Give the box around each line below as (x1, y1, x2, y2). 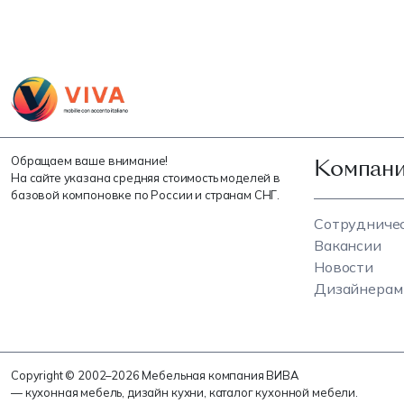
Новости (314, 257, 373, 276)
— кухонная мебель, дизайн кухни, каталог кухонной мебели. (11, 384, 358, 399)
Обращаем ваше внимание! (11, 152, 169, 168)
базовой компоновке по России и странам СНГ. (11, 187, 280, 202)
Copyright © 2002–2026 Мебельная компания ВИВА (11, 367, 298, 382)
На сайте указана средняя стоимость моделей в (11, 170, 280, 185)
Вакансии (314, 235, 381, 254)
